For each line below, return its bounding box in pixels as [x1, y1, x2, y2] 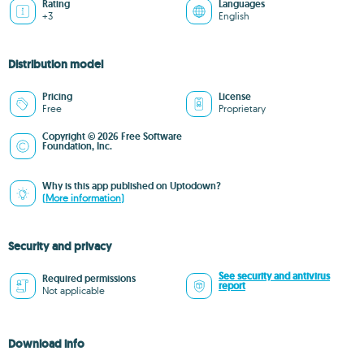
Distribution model [8, 57, 103, 71]
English [219, 10, 249, 22]
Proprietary [219, 102, 266, 115]
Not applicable [42, 284, 105, 297]
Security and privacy [8, 239, 112, 253]
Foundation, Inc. [42, 140, 112, 153]
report [219, 279, 245, 292]
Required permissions [42, 272, 136, 285]
